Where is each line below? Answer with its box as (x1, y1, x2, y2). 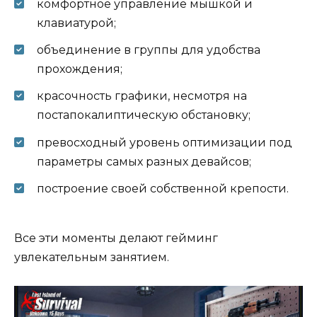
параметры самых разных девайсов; (37, 154, 251, 168)
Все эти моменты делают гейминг (14, 231, 218, 245)
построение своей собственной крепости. (37, 181, 289, 195)
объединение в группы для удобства (37, 43, 260, 57)
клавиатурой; (37, 16, 116, 30)
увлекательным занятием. (14, 250, 169, 264)
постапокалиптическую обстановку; (37, 108, 250, 122)
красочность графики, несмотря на (37, 89, 247, 103)
